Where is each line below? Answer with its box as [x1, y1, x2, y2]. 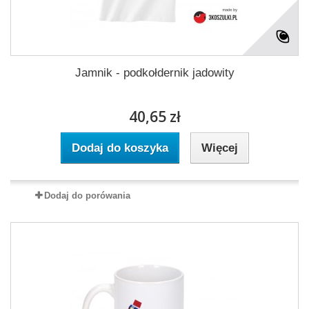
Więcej [201, 141, 238, 154]
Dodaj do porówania [43, 190, 130, 201]
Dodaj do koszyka [71, 141, 168, 154]
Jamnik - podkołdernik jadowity [74, 66, 235, 79]
